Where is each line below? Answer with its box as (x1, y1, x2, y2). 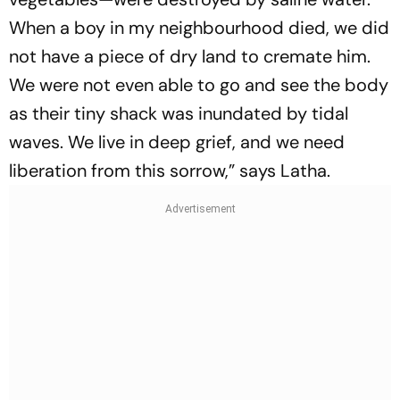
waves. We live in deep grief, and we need (9, 129, 345, 154)
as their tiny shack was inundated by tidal (9, 101, 348, 125)
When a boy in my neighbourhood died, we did (9, 15, 389, 39)
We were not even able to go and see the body (9, 72, 388, 96)
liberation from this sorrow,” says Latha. (9, 158, 330, 182)
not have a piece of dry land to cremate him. (9, 44, 371, 68)
